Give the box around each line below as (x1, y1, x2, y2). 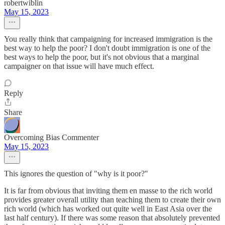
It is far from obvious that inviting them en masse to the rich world (4, 186, 212, 195)
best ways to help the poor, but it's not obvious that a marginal (4, 53, 199, 61)
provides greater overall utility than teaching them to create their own (4, 195, 221, 204)
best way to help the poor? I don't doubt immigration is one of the (4, 44, 210, 52)
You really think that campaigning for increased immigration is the (4, 35, 212, 43)
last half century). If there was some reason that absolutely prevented (4, 213, 220, 222)
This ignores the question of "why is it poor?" (4, 169, 148, 178)
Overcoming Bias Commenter (4, 133, 99, 142)
